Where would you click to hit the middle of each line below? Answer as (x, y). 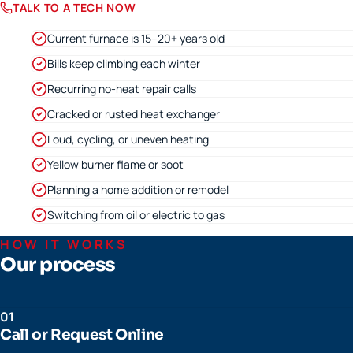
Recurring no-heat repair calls (122, 89)
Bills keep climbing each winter (124, 63)
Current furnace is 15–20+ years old (136, 38)
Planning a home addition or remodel (138, 190)
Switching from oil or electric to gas (136, 215)
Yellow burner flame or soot (115, 164)
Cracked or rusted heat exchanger (134, 114)
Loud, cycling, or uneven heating (128, 139)
